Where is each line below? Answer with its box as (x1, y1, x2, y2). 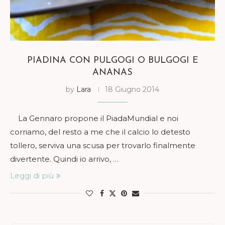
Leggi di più (10, 170, 54, 180)
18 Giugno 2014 (105, 84, 159, 94)
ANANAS (92, 67, 133, 77)
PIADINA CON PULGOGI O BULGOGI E (27, 55, 198, 65)
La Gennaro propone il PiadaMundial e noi (10, 113, 178, 123)
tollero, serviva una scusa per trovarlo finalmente (10, 140, 195, 150)
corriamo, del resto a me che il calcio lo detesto (10, 127, 190, 137)
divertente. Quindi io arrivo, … (10, 154, 119, 164)
